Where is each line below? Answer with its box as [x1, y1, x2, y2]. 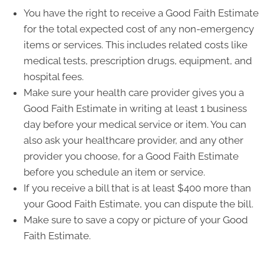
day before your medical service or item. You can [24, 118, 246, 131]
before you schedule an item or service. [24, 166, 205, 179]
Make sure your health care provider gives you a [24, 87, 244, 99]
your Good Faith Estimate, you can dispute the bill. [24, 198, 253, 210]
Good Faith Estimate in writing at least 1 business [24, 103, 247, 115]
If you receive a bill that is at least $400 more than [24, 182, 251, 194]
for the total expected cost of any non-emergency [24, 23, 254, 35]
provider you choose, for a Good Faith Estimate [24, 150, 239, 163]
